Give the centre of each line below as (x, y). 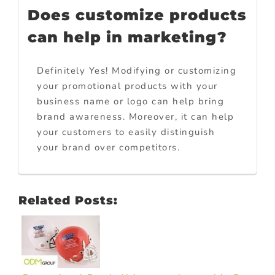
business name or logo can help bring (130, 102)
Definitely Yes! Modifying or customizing (137, 71)
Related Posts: (68, 201)
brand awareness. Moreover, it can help (135, 117)
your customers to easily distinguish (126, 132)
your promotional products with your (127, 86)
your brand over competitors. (108, 148)
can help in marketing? (127, 37)
